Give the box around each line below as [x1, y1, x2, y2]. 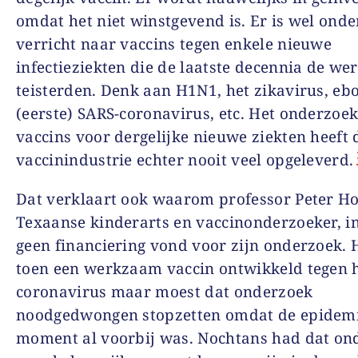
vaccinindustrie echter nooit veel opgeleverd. [16, 149, 354, 170]
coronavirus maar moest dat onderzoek [16, 280, 313, 302]
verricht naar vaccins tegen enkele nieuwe [16, 33, 332, 54]
